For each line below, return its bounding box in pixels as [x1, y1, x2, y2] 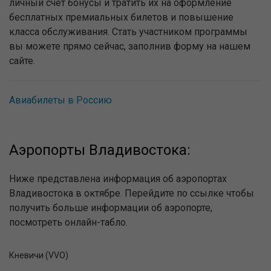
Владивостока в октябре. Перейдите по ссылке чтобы [9, 187, 254, 199]
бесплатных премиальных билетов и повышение [9, 11, 233, 23]
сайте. [9, 54, 35, 67]
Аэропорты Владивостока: [9, 141, 191, 158]
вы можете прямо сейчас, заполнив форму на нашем [9, 40, 250, 52]
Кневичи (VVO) [9, 250, 68, 260]
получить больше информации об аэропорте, [9, 201, 212, 214]
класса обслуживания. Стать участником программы [9, 25, 247, 38]
